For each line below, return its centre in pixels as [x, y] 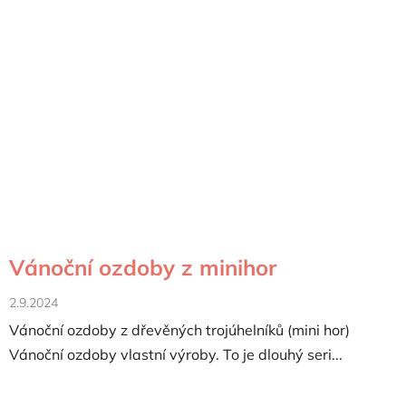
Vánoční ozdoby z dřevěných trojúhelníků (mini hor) [179, 330]
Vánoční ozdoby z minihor [143, 267]
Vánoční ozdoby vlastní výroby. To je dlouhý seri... [176, 355]
